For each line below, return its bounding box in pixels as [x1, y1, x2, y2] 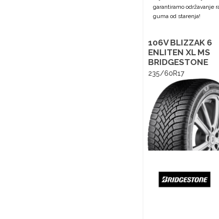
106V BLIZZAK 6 [148, 38, 212, 47]
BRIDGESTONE [148, 57, 208, 67]
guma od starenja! [153, 13, 200, 20]
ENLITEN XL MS [148, 47, 210, 57]
